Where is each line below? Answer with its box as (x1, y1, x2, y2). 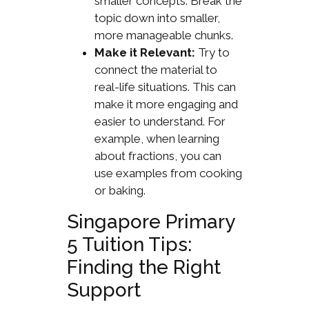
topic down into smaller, (94, 10, 220, 25)
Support (66, 278, 141, 301)
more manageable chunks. (94, 28, 233, 42)
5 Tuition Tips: (66, 232, 192, 256)
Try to (195, 45, 230, 59)
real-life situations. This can (94, 79, 236, 94)
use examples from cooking (94, 166, 242, 180)
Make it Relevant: (94, 45, 195, 59)
